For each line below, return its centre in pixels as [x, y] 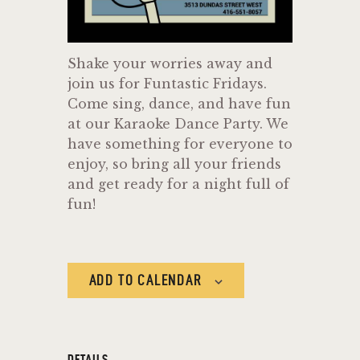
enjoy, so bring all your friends [174, 164]
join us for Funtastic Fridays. [167, 83]
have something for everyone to [180, 143]
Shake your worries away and [170, 63]
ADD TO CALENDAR [145, 280]
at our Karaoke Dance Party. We [178, 123]
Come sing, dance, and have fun [179, 103]
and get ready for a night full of [178, 184]
